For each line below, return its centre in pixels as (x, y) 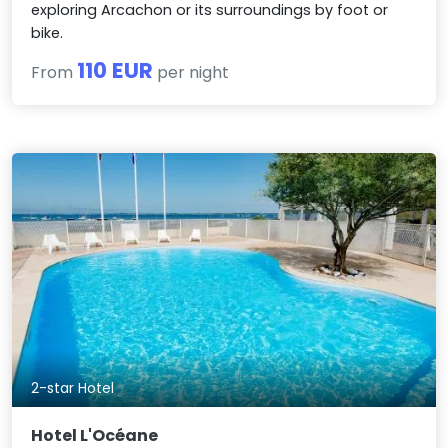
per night (191, 73)
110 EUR (115, 71)
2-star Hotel (73, 388)
